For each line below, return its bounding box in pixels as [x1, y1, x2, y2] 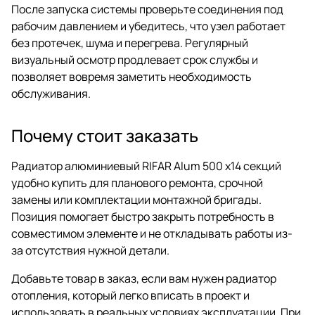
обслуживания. [11, 85, 91, 101]
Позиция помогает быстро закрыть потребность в [11, 208, 274, 224]
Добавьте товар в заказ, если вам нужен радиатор [11, 270, 276, 286]
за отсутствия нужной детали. [11, 242, 169, 258]
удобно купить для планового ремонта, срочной [11, 174, 263, 191]
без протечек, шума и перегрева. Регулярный [11, 34, 248, 51]
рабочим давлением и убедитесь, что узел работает [11, 18, 285, 34]
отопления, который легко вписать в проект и [11, 287, 250, 303]
